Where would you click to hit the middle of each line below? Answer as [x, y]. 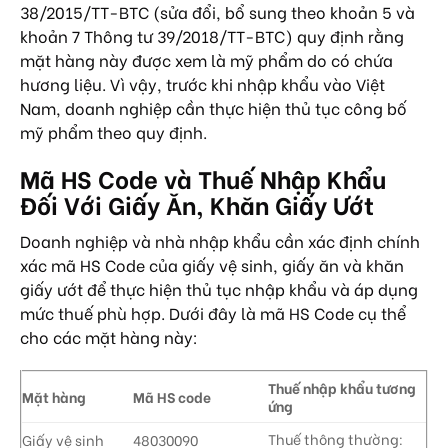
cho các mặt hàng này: [109, 337]
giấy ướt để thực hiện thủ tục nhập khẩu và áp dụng [219, 289]
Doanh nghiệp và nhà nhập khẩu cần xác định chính [220, 241]
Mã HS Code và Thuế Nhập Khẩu [203, 178]
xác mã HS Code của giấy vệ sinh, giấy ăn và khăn [212, 265]
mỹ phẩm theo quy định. [113, 132]
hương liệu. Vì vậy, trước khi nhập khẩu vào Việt [202, 84]
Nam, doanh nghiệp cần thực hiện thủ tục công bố [213, 108]
